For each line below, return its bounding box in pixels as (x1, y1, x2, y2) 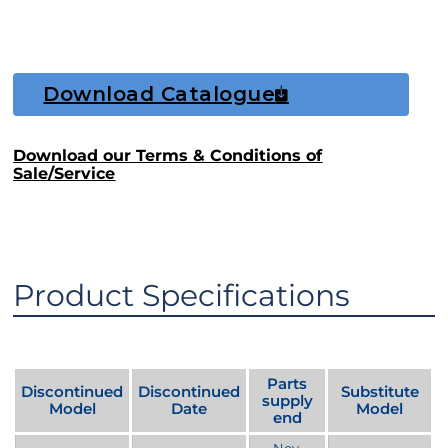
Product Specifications (13, 276, 351, 314)
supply (261, 391, 313, 411)
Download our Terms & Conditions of (13, 145, 323, 165)
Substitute (340, 382, 419, 402)
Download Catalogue (43, 81, 276, 106)
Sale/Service (13, 163, 116, 183)
